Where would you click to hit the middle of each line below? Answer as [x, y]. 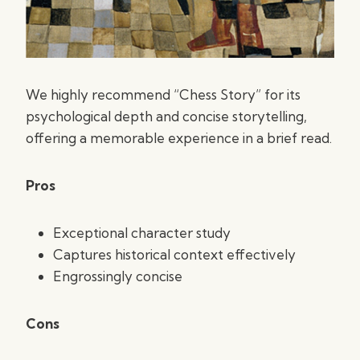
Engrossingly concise [118, 276]
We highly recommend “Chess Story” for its [163, 94]
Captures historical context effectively [174, 254]
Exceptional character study [142, 233]
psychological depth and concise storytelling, [166, 116]
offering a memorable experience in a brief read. [179, 138]
